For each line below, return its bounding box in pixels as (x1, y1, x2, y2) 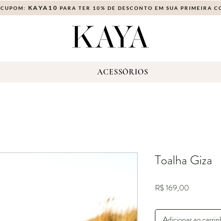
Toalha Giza (155, 151, 212, 169)
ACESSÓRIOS (97, 67, 148, 77)
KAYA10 (28, 4, 58, 11)
